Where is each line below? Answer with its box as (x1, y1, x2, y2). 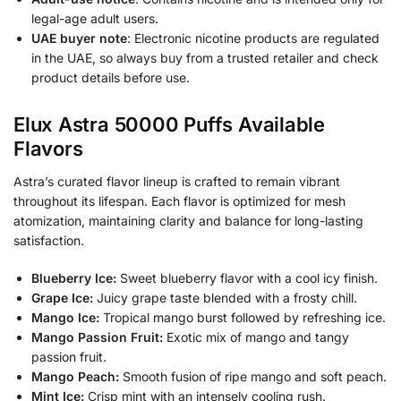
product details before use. (31, 69, 190, 85)
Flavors (13, 137, 83, 161)
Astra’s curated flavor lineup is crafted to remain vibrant (13, 174, 340, 190)
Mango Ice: (31, 309, 99, 325)
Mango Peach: (31, 368, 119, 384)
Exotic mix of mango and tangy (163, 328, 349, 345)
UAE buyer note (31, 30, 127, 46)
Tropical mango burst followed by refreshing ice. (99, 309, 386, 325)
